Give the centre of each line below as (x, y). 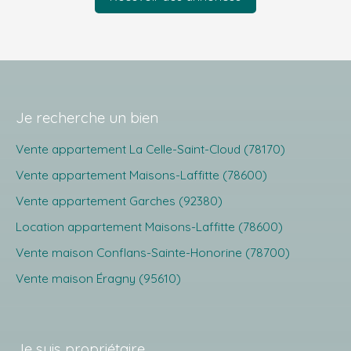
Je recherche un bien (87, 117)
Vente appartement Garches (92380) (119, 200)
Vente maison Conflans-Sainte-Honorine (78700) (153, 252)
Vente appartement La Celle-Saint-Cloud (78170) (150, 148)
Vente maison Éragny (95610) (98, 278)
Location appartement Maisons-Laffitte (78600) (149, 226)
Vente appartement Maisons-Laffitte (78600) (141, 174)
